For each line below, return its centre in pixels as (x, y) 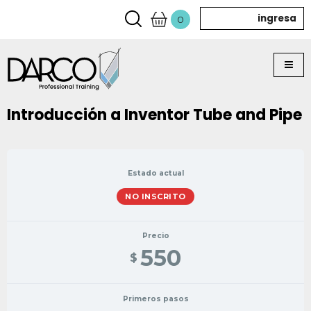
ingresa (277, 18)
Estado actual (155, 174)
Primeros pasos (155, 299)
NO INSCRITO (155, 196)
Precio (155, 236)
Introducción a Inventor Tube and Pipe (154, 115)
